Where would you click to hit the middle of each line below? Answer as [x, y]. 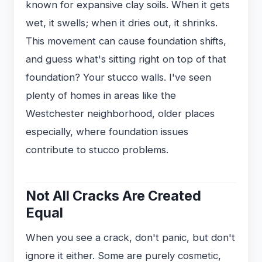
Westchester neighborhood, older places [120, 113]
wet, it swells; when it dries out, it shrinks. [122, 23]
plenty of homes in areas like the [101, 95]
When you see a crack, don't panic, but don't [130, 237]
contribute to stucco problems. [97, 149]
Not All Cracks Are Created [113, 196]
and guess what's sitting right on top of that [126, 59]
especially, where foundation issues [107, 131]
